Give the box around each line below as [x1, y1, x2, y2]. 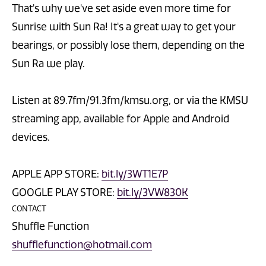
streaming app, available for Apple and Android [12, 112, 229, 125]
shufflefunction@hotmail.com [12, 238, 152, 251]
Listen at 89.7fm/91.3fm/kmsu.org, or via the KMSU [12, 94, 248, 106]
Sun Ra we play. [12, 57, 85, 69]
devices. [12, 131, 50, 143]
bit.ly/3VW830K [117, 186, 188, 198]
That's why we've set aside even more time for [12, 2, 231, 14]
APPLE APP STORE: [12, 167, 102, 180]
